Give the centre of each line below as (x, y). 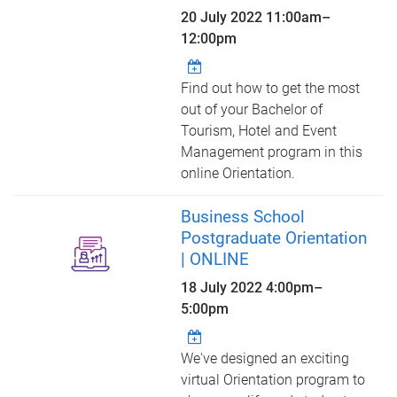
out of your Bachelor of (252, 109)
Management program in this (272, 152)
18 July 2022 (224, 288)
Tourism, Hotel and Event (259, 131)
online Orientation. (238, 173)
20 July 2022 (224, 17)
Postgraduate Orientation (274, 238)
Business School (243, 217)
